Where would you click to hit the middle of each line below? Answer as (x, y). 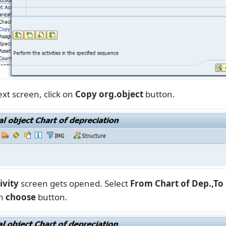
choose (20, 197)
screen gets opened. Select (74, 183)
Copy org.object (109, 94)
